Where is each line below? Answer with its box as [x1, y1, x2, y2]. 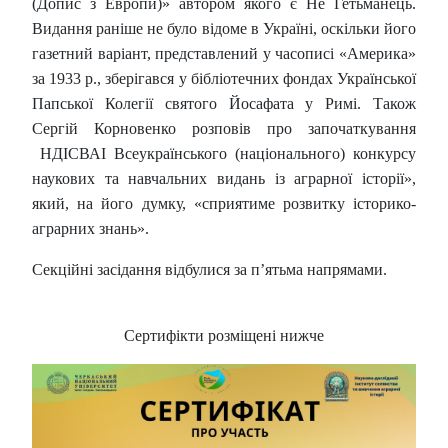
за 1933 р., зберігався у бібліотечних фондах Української [32, 70, 416, 88]
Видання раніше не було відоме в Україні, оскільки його [32, 20, 416, 38]
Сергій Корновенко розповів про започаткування [32, 120, 416, 138]
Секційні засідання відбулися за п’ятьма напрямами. [32, 261, 387, 279]
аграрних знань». [32, 220, 149, 238]
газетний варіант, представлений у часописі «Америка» [32, 45, 416, 63]
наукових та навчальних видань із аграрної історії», [32, 170, 416, 188]
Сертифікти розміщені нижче [124, 327, 324, 345]
